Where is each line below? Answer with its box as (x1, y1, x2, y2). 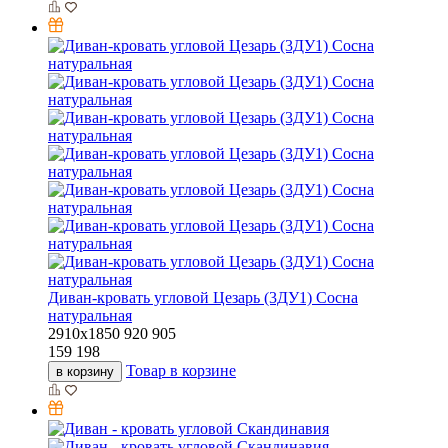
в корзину (56, 364, 114, 380)
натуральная (48, 307, 132, 325)
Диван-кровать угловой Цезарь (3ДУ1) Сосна (48, 289, 358, 307)
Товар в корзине (126, 362, 236, 380)
